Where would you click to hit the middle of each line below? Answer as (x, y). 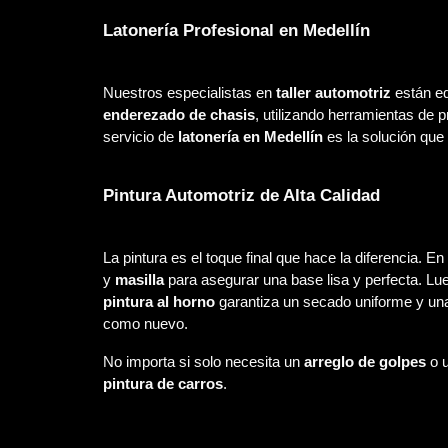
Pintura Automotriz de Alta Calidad (241, 195)
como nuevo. (145, 323)
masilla (139, 279)
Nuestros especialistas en (189, 92)
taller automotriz (333, 92)
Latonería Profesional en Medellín (236, 30)
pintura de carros (162, 383)
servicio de (140, 136)
